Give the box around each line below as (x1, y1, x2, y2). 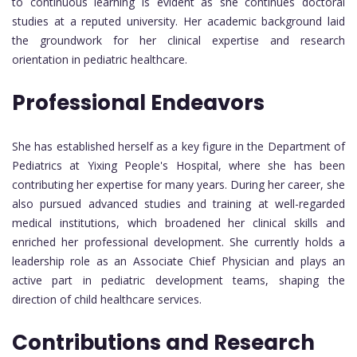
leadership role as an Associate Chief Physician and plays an (12, 253, 345, 269)
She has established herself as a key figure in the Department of (12, 138, 345, 154)
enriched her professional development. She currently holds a (12, 233, 345, 249)
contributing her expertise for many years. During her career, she (12, 176, 345, 192)
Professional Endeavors (12, 88, 265, 117)
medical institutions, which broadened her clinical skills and (12, 214, 345, 230)
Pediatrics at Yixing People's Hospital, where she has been (12, 157, 345, 173)
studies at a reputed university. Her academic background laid (12, 13, 345, 29)
